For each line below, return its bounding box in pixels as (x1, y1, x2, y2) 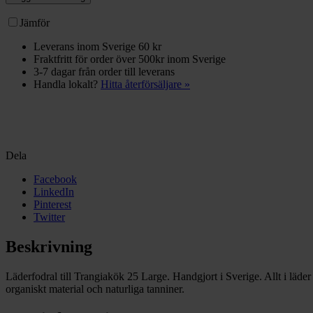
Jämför (20, 16, 50, 29)
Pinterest (34, 198, 71, 210)
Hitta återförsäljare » (101, 78, 190, 90)
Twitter (34, 210, 65, 223)
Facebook (34, 173, 77, 185)
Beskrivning (6, 237, 92, 256)
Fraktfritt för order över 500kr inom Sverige (34, 52, 226, 65)
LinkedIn (34, 185, 74, 198)
